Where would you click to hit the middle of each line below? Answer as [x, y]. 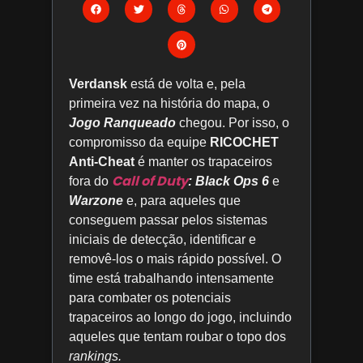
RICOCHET [244, 143]
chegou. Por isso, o [233, 123]
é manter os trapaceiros [203, 162]
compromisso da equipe [139, 143]
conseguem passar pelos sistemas [168, 220]
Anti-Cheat [102, 162]
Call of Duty [150, 181]
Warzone [96, 201]
